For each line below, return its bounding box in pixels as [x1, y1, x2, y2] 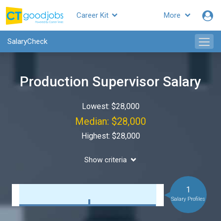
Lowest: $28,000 [81, 102, 140, 111]
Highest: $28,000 [81, 131, 140, 141]
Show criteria [84, 155, 127, 164]
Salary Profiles [171, 196, 205, 202]
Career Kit [76, 11, 110, 20]
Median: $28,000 [75, 115, 146, 127]
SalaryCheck [7, 37, 47, 46]
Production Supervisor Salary [20, 74, 201, 90]
